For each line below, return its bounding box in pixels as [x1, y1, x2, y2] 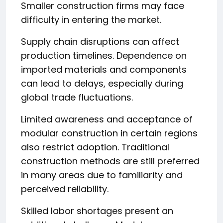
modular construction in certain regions [21, 126, 198, 139]
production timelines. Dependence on [21, 49, 187, 62]
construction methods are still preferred [21, 154, 200, 167]
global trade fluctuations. [21, 91, 133, 104]
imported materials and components [21, 63, 187, 76]
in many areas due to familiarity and [21, 168, 183, 181]
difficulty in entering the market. [21, 13, 161, 26]
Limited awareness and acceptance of [21, 112, 193, 125]
